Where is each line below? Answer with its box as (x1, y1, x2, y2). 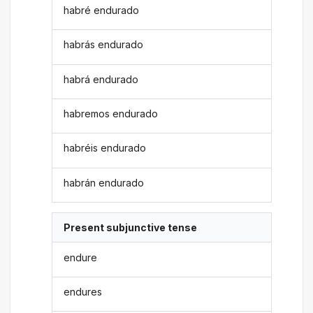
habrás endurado (64, 38, 144, 51)
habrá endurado (64, 73, 139, 85)
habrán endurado (64, 176, 145, 189)
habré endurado (64, 3, 140, 16)
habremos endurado (64, 108, 159, 120)
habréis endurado (64, 142, 147, 154)
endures (64, 285, 103, 298)
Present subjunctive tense (64, 221, 198, 234)
